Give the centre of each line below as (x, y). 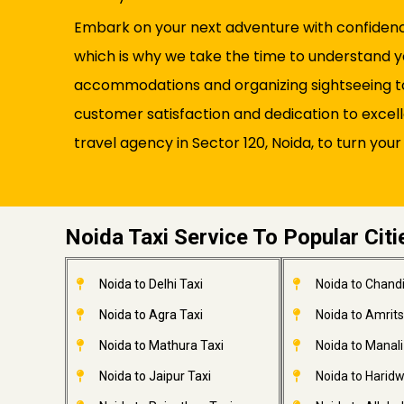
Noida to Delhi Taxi (151, 284)
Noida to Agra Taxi (151, 315)
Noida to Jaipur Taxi (155, 376)
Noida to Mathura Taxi (161, 345)
